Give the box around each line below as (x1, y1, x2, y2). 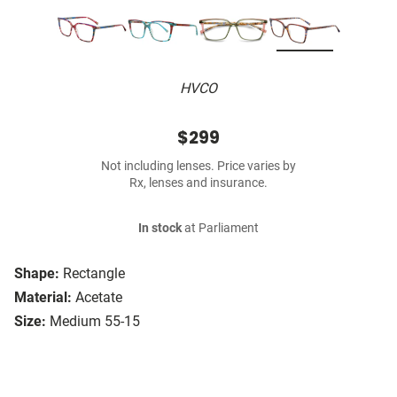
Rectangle (63, 265, 125, 283)
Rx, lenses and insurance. (129, 175, 268, 191)
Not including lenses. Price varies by (101, 159, 296, 175)
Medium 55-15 (50, 313, 140, 331)
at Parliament (182, 221, 259, 237)
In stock (138, 221, 182, 237)
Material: (14, 289, 72, 307)
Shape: (14, 265, 59, 283)
